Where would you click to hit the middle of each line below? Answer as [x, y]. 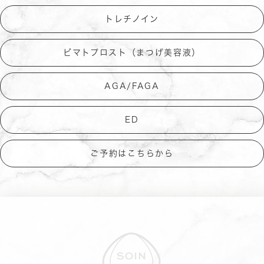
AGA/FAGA [132, 86]
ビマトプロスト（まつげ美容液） [132, 52]
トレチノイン [132, 19]
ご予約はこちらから [132, 153]
